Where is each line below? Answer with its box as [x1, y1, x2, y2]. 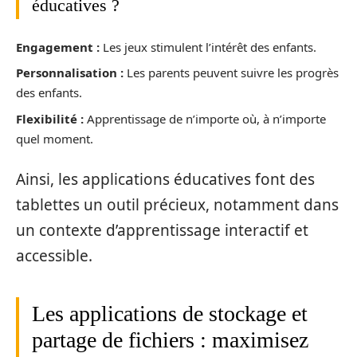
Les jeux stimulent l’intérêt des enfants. [100, 38, 316, 55]
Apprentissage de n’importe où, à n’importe [84, 110, 326, 127]
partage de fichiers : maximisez [32, 328, 308, 353]
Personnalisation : [16, 65, 124, 81]
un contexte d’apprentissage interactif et [16, 220, 308, 241]
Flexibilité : [16, 110, 84, 127]
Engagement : [16, 38, 100, 55]
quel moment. [16, 130, 93, 147]
